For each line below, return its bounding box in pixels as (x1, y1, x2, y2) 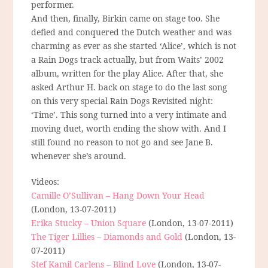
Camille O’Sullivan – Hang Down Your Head (31, 190, 205, 202)
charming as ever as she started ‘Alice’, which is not (31, 40, 237, 52)
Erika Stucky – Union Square (31, 217, 147, 229)
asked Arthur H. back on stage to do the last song (31, 81, 228, 93)
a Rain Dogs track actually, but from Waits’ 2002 (31, 54, 224, 66)
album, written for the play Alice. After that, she (31, 68, 224, 80)
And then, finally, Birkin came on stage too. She (31, 13, 220, 25)
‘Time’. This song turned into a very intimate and (31, 109, 227, 121)
